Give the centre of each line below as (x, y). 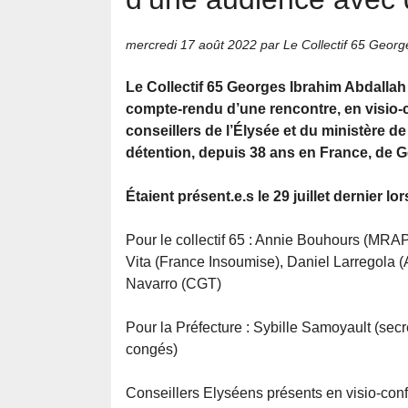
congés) (152, 350)
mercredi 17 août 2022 (191, 45)
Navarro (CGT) (173, 284)
